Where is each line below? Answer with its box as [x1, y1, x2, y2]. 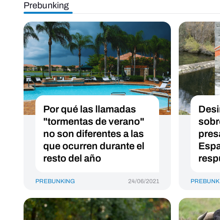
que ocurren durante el [43, 140, 144, 151]
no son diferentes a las [43, 128, 144, 139]
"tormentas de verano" [43, 116, 144, 127]
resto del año [43, 153, 101, 164]
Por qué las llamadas [43, 104, 136, 114]
